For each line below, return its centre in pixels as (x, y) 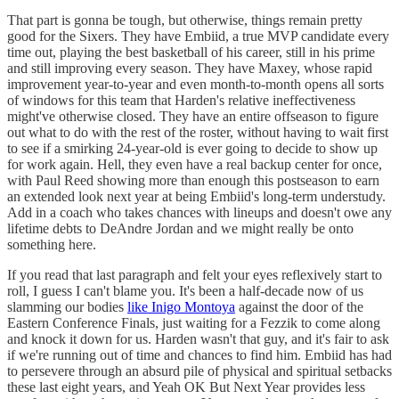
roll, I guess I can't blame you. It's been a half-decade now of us (185, 291)
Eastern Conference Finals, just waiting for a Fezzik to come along (194, 323)
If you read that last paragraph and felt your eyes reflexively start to (195, 275)
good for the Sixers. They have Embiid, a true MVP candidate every (198, 37)
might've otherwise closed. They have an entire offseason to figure (193, 117)
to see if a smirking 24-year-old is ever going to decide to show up (192, 149)
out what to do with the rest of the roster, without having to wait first (198, 133)
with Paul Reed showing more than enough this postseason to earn (193, 181)
